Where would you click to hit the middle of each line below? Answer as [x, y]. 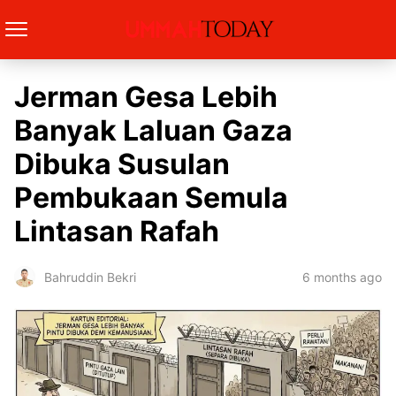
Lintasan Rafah [117, 231]
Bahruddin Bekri [90, 277]
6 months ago [342, 277]
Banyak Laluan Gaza [153, 130]
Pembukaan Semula [151, 198]
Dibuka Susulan [122, 164]
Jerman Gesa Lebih [146, 97]
